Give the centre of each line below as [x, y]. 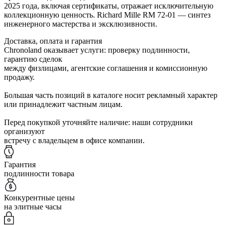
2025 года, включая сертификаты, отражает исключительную [109, 6]
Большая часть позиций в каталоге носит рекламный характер [111, 95]
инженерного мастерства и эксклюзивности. [81, 24]
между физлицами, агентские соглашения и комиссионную [106, 68]
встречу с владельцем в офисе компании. [74, 140]
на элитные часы [33, 206]
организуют [24, 131]
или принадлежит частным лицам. [63, 104]
